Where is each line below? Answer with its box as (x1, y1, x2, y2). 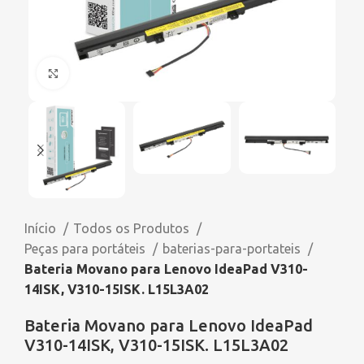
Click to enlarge (69, 66, 164, 80)
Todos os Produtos (73, 221, 193, 236)
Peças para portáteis (24, 241, 149, 257)
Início (24, 221, 59, 236)
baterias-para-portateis (162, 241, 304, 257)
